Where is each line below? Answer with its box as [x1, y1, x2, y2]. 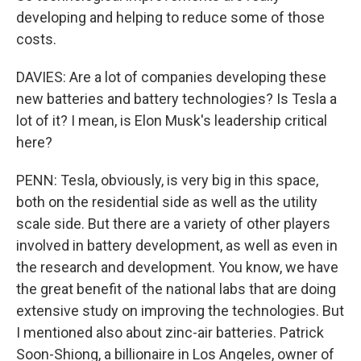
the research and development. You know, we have [16, 259, 338, 276]
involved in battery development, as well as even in [16, 237, 338, 254]
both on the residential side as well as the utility [16, 193, 317, 210]
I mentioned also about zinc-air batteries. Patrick [16, 324, 324, 341]
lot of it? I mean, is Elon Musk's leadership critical [16, 112, 327, 129]
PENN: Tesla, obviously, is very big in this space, [16, 172, 318, 189]
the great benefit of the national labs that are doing [16, 280, 336, 297]
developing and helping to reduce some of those [16, 9, 325, 26]
